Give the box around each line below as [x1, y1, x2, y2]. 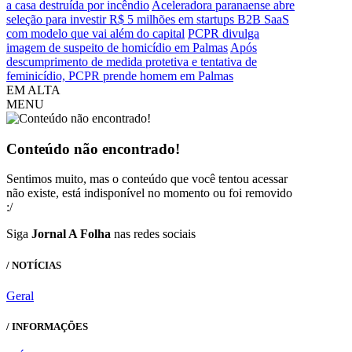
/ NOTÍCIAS [6, 258, 61, 271]
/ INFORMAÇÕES [6, 320, 88, 332]
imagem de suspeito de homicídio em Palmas [6, 41, 228, 54]
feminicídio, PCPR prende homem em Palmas [6, 69, 233, 82]
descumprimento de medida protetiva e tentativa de [6, 55, 257, 68]
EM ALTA [6, 83, 60, 97]
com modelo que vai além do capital [6, 27, 185, 40]
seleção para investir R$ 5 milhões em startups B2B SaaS [6, 13, 289, 26]
